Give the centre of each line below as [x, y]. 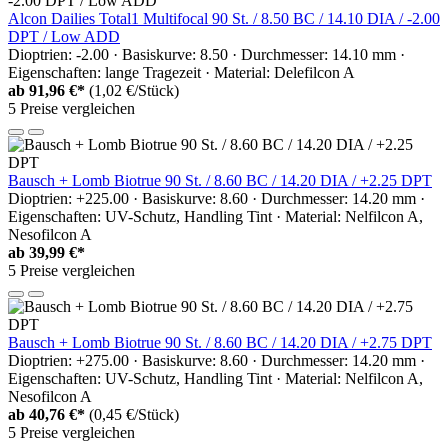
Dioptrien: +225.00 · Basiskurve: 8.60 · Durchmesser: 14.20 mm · [216, 198]
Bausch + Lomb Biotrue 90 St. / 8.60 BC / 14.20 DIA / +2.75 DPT [220, 342]
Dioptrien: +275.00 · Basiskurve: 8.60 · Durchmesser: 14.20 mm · [216, 360]
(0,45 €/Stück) [134, 414]
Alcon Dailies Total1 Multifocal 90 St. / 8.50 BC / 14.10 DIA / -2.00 [224, 18]
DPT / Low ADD [64, 36]
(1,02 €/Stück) [134, 90]
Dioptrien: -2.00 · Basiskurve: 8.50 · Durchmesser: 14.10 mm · [206, 54]
